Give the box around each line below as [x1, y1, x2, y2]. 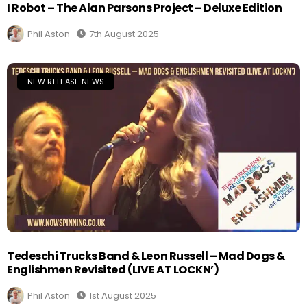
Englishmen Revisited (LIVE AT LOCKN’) [7, 261, 219, 278]
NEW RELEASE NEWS [27, 75, 105, 87]
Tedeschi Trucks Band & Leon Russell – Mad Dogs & [7, 247, 285, 264]
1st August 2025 [89, 288, 156, 302]
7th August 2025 [89, 27, 159, 40]
